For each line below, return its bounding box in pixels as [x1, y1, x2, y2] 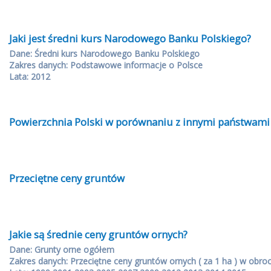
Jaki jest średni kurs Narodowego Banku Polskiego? [8, 31, 251, 45]
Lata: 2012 [8, 71, 50, 82]
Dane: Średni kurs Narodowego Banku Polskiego [8, 48, 200, 59]
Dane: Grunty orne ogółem [8, 244, 114, 255]
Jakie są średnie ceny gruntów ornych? [8, 227, 188, 241]
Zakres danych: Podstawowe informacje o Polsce [8, 59, 203, 71]
